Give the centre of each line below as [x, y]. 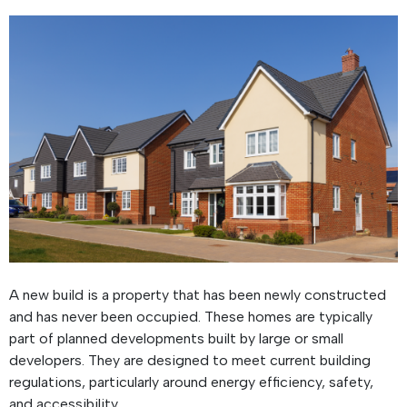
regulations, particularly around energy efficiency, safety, [191, 382]
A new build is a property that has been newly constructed [198, 295]
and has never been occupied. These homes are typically [191, 317]
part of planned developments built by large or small [176, 339]
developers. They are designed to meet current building [190, 361]
